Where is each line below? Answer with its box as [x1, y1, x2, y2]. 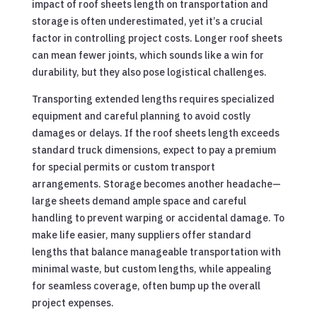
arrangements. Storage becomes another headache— [31, 177, 281, 190]
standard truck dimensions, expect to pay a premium [31, 143, 276, 156]
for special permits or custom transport [31, 160, 215, 173]
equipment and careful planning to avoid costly [31, 109, 250, 122]
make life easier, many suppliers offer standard [31, 228, 251, 241]
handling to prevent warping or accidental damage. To [31, 211, 284, 224]
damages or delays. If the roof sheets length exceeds [31, 126, 279, 139]
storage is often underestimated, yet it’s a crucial [31, 14, 263, 28]
